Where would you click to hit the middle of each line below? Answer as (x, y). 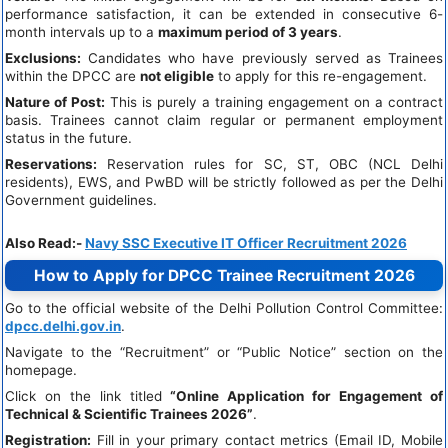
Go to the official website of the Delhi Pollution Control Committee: (224, 308)
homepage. (41, 370)
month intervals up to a (81, 31)
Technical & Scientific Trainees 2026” (129, 414)
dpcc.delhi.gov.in (63, 326)
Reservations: (51, 163)
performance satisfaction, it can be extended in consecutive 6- (224, 13)
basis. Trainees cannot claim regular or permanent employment (224, 119)
